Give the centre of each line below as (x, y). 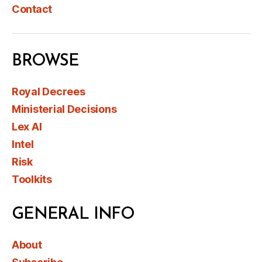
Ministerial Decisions (64, 109)
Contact (32, 9)
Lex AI (27, 127)
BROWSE (46, 62)
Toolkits (32, 180)
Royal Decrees (49, 92)
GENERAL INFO (73, 215)
